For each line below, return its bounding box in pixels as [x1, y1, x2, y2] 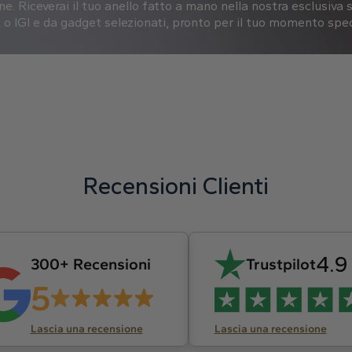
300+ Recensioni [30, 255, 151, 274]
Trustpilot [245, 255, 316, 274]
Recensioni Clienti [83, 171, 269, 201]
